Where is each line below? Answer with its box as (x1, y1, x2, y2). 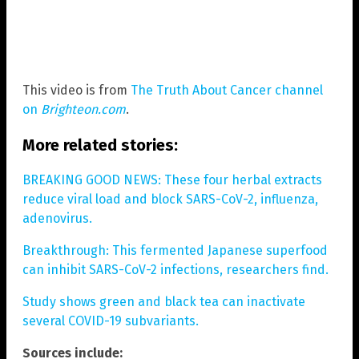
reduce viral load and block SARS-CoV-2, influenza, (22, 191, 318, 207)
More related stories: (22, 135, 178, 155)
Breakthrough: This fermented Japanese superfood (22, 242, 328, 258)
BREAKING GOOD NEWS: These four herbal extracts (22, 171, 322, 188)
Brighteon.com (41, 101, 126, 117)
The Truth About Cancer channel (131, 82, 323, 98)
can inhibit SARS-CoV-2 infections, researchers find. (22, 261, 329, 277)
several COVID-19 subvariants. (22, 313, 199, 329)
